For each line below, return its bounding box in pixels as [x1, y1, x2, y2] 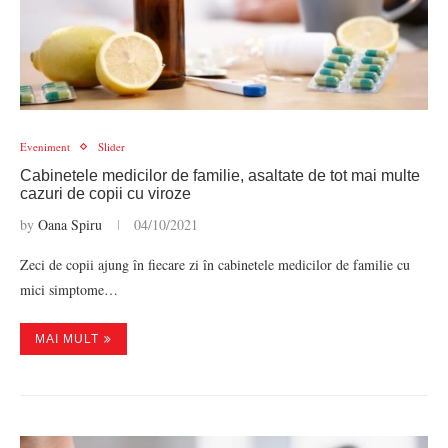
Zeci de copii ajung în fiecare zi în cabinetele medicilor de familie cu [20, 255, 410, 274]
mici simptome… [20, 280, 118, 299]
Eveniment [20, 139, 70, 154]
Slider [98, 139, 125, 154]
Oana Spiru [38, 215, 102, 234]
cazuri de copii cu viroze [20, 185, 191, 202]
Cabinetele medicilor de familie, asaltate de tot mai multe [20, 167, 420, 184]
